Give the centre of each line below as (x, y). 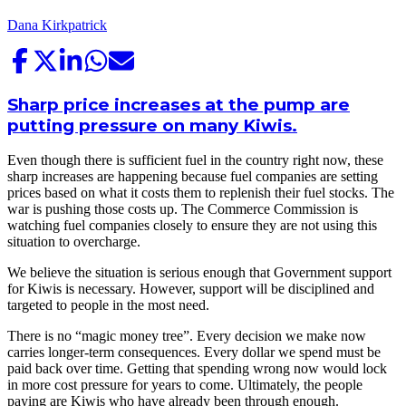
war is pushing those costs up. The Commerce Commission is (183, 209)
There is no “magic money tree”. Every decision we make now (187, 336)
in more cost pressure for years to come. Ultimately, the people (185, 385)
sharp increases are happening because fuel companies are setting (193, 177)
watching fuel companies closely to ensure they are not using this (192, 226)
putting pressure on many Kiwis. (152, 125)
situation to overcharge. (74, 242)
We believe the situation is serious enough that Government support (199, 273)
